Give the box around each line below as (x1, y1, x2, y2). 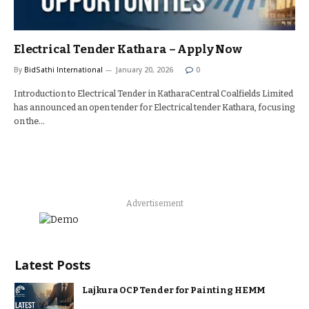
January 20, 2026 (116, 65, 173, 74)
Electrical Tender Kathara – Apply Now (14, 42, 242, 57)
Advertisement (126, 199, 183, 208)
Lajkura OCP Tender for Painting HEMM (82, 285, 266, 295)
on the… (14, 116, 45, 126)
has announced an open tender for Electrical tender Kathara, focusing (14, 102, 295, 112)
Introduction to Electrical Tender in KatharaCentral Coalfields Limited (14, 88, 293, 99)
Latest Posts (14, 257, 90, 273)
